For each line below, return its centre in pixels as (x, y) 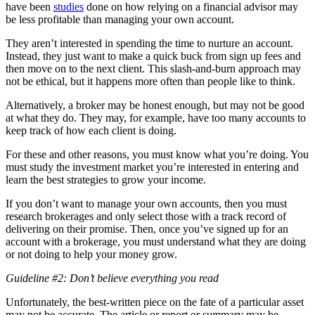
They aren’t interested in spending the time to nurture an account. (149, 43)
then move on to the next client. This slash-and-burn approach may (153, 68)
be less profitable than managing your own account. (120, 19)
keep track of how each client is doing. (91, 130)
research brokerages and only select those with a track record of (146, 216)
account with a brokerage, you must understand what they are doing (156, 241)
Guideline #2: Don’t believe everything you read (115, 278)
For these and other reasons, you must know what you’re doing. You (157, 154)
